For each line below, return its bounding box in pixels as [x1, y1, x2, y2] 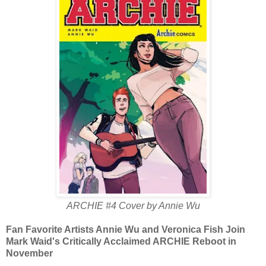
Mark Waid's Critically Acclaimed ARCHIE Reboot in [6, 236, 236, 246]
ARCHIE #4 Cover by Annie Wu [66, 200, 200, 211]
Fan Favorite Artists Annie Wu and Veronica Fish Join [6, 224, 245, 235]
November [6, 248, 53, 258]
